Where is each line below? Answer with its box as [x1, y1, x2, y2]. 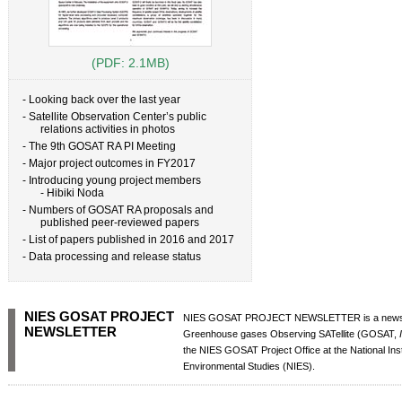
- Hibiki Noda [40, 187, 104, 199]
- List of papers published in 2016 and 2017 [22, 233, 234, 246]
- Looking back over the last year [22, 93, 180, 106]
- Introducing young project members [22, 174, 201, 187]
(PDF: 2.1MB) [91, 56, 170, 70]
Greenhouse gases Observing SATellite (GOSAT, [183, 328, 399, 339]
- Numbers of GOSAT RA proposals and [22, 204, 214, 216]
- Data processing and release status [22, 250, 201, 263]
